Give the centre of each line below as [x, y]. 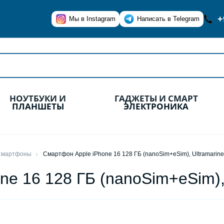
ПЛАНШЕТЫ [38, 106]
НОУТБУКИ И [38, 98]
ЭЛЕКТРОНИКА [156, 106]
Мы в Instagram [92, 18]
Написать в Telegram [168, 18]
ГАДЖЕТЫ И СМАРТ [156, 98]
